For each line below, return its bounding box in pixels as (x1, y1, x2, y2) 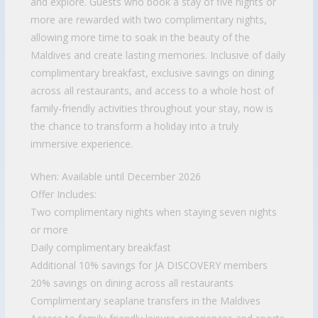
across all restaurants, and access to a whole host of (30, 84, 274, 98)
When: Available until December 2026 (30, 170, 201, 184)
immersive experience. (30, 137, 133, 151)
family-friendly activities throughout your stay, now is (30, 102, 273, 116)
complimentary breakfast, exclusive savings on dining (30, 66, 274, 80)
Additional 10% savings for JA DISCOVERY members (30, 258, 268, 273)
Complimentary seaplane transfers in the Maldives (30, 294, 261, 308)
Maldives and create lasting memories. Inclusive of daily (30, 48, 285, 62)
